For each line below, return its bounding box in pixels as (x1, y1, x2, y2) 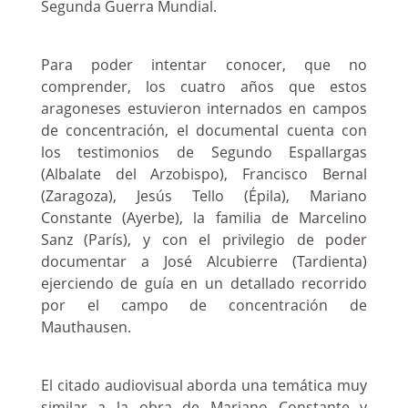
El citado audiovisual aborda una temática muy (40, 380, 368, 394)
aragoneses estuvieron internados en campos (40, 103, 368, 117)
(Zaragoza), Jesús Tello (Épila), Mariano (40, 190, 368, 205)
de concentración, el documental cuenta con (40, 125, 368, 139)
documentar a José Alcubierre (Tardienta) (40, 256, 368, 270)
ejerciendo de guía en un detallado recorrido (40, 278, 368, 292)
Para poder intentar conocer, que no (40, 59, 368, 74)
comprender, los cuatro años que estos (40, 81, 368, 96)
